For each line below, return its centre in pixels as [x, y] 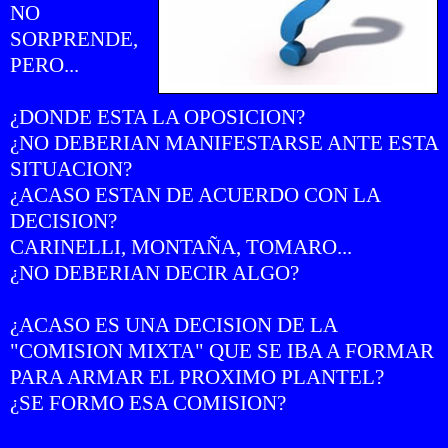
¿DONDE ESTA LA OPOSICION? [157, 116]
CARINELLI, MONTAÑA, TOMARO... [181, 246]
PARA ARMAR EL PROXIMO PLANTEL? [197, 376]
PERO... [44, 64]
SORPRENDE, [74, 38]
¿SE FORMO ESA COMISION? [148, 402]
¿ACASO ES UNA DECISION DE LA [173, 324]
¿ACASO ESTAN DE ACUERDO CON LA [195, 194]
